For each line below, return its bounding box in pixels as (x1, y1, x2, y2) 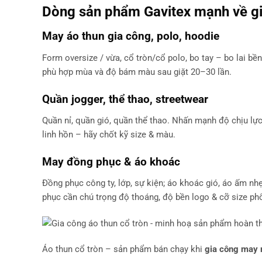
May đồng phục (42, 154, 121, 168)
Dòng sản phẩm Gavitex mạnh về (42, 3, 251, 20)
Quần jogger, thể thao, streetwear (42, 92, 208, 106)
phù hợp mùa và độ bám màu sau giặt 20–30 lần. (42, 66, 232, 77)
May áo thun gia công (42, 29, 151, 43)
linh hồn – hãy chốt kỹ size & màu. (42, 129, 175, 140)
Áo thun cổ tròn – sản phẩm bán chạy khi (42, 243, 205, 254)
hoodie (185, 29, 219, 43)
